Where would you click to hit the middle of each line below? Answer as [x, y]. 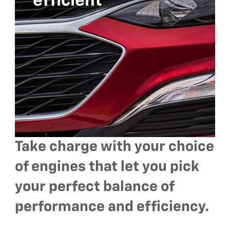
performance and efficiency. [112, 207]
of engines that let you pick [107, 167]
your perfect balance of [95, 187]
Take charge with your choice [115, 147]
